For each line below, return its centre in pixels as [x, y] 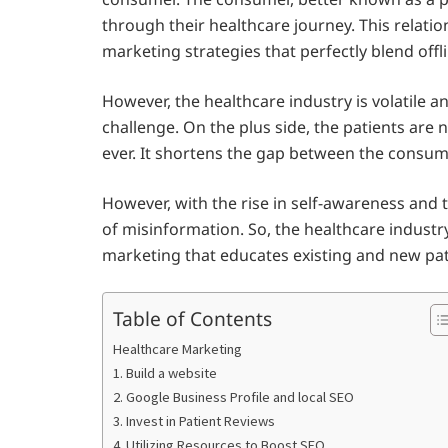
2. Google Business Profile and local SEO [233, 397]
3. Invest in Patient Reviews [194, 421]
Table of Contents [192, 318]
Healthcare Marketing [177, 349]
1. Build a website [165, 373]
